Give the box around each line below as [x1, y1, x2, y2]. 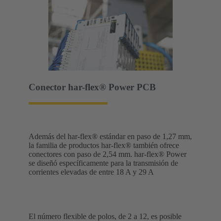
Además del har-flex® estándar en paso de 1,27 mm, [29, 132, 192, 141]
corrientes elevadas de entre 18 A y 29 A [29, 167, 154, 176]
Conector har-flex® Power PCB [29, 82, 156, 93]
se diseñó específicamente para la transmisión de [29, 158, 178, 167]
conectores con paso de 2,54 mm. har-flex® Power [29, 149, 186, 158]
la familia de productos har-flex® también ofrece [29, 141, 179, 149]
